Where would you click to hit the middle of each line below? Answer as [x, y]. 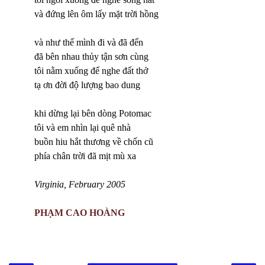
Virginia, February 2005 [81, 184]
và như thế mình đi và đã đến [89, 42]
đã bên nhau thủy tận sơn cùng [91, 56]
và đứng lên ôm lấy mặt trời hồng [96, 14]
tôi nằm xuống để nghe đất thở [91, 70]
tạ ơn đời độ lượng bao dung [87, 85]
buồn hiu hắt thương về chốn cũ [94, 141]
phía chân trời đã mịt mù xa [85, 156]
